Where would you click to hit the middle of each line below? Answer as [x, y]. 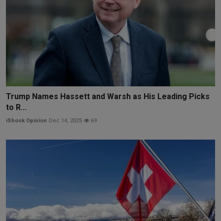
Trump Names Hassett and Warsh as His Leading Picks [108, 97]
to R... [16, 108]
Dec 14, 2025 [65, 121]
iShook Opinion [26, 121]
